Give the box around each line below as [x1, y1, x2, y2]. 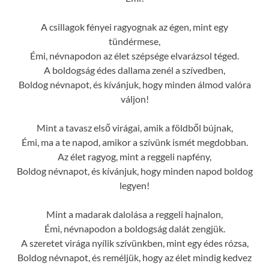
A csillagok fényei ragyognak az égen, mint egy [41, 20, 228, 32]
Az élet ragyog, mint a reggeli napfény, [58, 150, 211, 162]
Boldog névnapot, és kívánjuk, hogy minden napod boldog [16, 165, 253, 177]
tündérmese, [109, 35, 160, 47]
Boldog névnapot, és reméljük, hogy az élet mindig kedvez [17, 251, 252, 263]
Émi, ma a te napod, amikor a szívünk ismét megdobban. [21, 136, 248, 148]
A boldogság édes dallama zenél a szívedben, [44, 64, 225, 76]
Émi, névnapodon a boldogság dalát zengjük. [44, 222, 225, 234]
